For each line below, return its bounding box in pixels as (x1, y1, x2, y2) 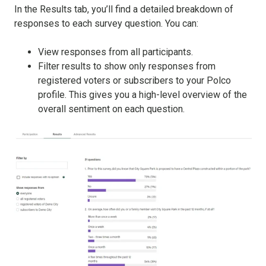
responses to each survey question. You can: (14, 17, 198, 29)
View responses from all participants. (38, 46, 193, 58)
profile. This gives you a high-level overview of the (38, 88, 247, 100)
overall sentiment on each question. (38, 103, 185, 115)
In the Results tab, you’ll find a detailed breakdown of (14, 3, 233, 15)
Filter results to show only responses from (38, 60, 216, 72)
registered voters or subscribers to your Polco (38, 74, 231, 86)
